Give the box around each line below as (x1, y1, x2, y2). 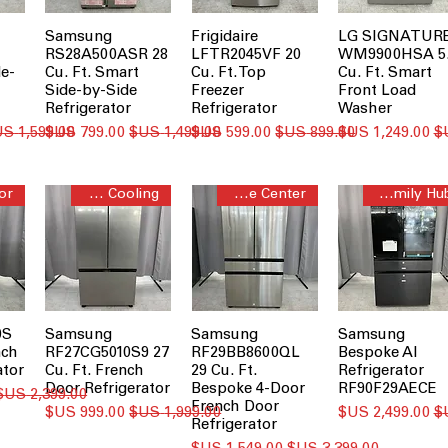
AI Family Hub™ (378, 188, 394, 203)
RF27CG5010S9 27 (45, 346, 170, 362)
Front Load (337, 84, 416, 100)
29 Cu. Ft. (191, 364, 258, 380)
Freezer (191, 84, 245, 100)
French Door (191, 400, 280, 416)
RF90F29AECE (337, 382, 437, 398)
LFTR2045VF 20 (191, 48, 302, 64)
